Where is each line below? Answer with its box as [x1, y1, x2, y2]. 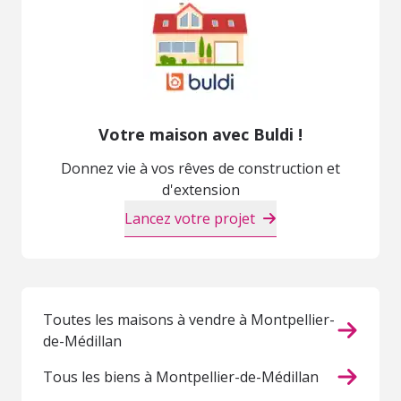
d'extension [161, 180, 240, 200]
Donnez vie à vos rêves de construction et [61, 158, 340, 179]
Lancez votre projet [124, 209, 255, 229]
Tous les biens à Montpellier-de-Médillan [43, 367, 319, 388]
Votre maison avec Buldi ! [98, 124, 303, 146]
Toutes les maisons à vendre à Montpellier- [43, 310, 335, 330]
